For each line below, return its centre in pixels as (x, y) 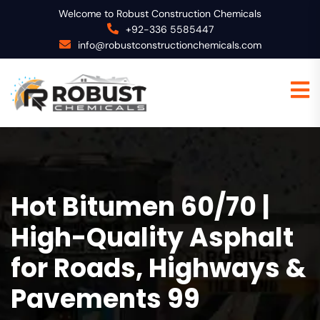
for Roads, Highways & (159, 268)
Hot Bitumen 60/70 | (140, 206)
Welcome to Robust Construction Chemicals (160, 14)
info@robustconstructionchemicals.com (169, 45)
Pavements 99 (105, 299)
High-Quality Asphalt (152, 237)
